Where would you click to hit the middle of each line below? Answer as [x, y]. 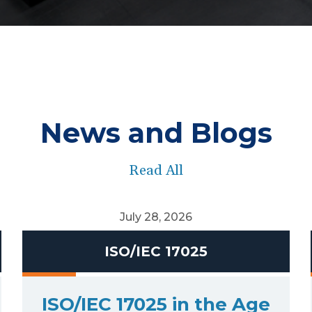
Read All [156, 171]
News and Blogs [156, 133]
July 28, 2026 [156, 217]
